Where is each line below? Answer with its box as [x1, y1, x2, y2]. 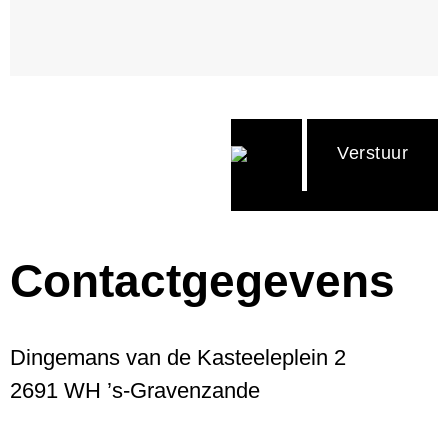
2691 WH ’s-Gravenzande [10, 378, 260, 404]
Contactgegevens [10, 255, 395, 308]
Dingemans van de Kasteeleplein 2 [10, 345, 346, 371]
